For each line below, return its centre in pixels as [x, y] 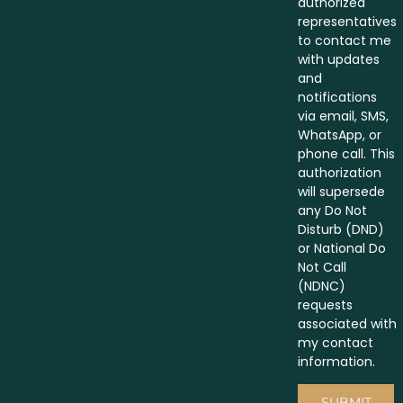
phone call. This [346, 154]
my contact [336, 343]
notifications [337, 98]
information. [336, 362]
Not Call [322, 268]
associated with [347, 324]
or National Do [342, 249]
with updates [339, 60]
